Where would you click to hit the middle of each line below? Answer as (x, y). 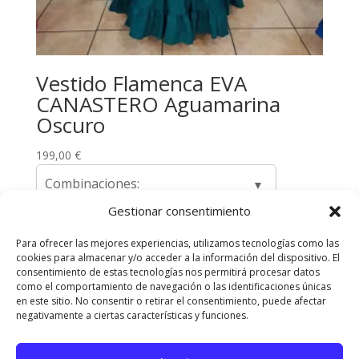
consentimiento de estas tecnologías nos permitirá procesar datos (168, 272)
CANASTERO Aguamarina (158, 105)
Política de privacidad (105, 306)
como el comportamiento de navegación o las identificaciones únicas (173, 286)
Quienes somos (242, 269)
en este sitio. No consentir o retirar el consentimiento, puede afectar (171, 301)
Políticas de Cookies (241, 306)
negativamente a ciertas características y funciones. (132, 315)
